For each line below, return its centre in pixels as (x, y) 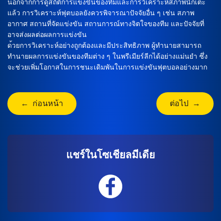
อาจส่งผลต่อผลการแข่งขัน (47, 34)
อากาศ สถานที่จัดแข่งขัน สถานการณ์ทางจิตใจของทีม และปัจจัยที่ (106, 23)
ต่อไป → (185, 104)
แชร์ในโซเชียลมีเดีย (110, 154)
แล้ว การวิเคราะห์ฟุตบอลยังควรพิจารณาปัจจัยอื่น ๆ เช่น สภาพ (101, 13)
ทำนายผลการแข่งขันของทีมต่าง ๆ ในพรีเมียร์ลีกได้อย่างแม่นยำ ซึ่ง (108, 56)
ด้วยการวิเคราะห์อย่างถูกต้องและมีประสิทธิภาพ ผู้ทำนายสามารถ (104, 45)
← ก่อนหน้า (42, 104)
